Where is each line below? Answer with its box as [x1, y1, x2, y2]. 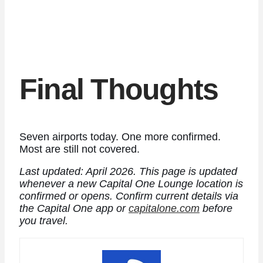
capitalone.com [128, 203, 200, 215]
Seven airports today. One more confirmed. [19, 130, 221, 143]
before [199, 203, 232, 215]
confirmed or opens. [19, 190, 113, 203]
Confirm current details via [115, 190, 238, 203]
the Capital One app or [19, 203, 129, 215]
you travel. [19, 215, 68, 227]
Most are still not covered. [19, 143, 140, 155]
